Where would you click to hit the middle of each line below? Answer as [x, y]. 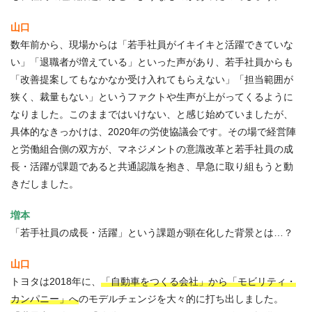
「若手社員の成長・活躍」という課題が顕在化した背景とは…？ [152, 233]
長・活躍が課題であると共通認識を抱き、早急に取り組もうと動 [152, 167]
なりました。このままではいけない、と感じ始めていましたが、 [152, 115]
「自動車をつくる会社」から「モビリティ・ [198, 282]
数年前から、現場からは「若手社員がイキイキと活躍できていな [152, 45]
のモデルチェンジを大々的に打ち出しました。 [181, 299]
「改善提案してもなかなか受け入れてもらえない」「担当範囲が [152, 80]
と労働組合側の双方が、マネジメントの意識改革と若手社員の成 [152, 149]
